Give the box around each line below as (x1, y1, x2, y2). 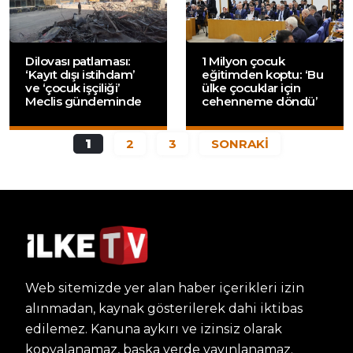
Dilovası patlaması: (25, 54, 131, 69)
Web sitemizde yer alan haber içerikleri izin (25, 280, 304, 295)
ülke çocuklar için (202, 80, 300, 96)
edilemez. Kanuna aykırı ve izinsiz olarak (25, 321, 282, 336)
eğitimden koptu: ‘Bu (202, 67, 323, 83)
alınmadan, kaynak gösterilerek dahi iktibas (25, 300, 303, 316)
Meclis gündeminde (25, 94, 142, 110)
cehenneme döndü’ (202, 94, 318, 110)
